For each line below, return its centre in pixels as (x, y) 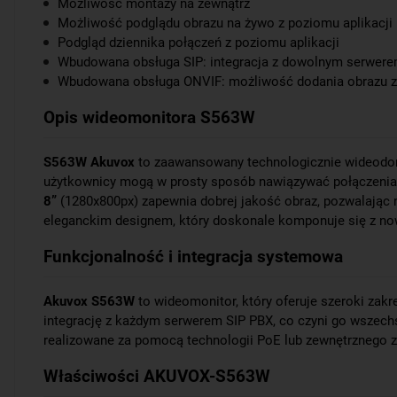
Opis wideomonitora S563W (149, 118)
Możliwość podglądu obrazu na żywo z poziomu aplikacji (225, 23)
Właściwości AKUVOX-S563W (157, 377)
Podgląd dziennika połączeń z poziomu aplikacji (198, 43)
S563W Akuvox (89, 163)
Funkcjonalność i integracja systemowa (193, 257)
